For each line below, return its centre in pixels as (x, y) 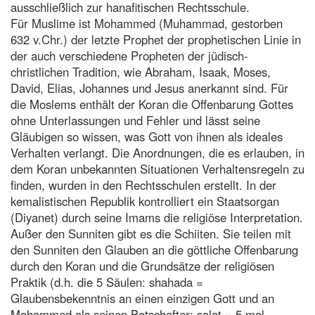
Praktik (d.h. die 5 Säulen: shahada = (107, 282)
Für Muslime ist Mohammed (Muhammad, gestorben (147, 23)
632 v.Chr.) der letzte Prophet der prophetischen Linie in (156, 39)
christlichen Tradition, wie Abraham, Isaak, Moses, (141, 71)
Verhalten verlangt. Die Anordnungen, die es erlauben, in (157, 152)
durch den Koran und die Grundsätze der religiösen (142, 265)
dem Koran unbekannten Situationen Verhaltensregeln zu (157, 168)
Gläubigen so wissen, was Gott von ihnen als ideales (147, 136)
